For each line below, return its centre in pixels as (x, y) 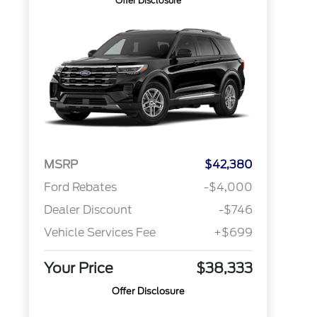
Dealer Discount (88, 210)
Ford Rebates (80, 188)
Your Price (78, 269)
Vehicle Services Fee (99, 233)
